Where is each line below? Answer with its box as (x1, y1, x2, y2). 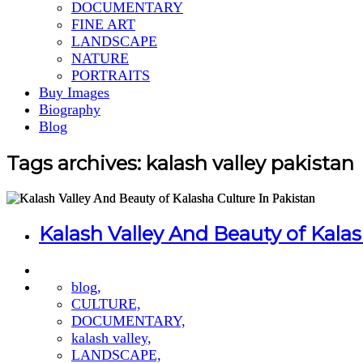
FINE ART (71, 16, 135, 32)
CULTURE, (71, 295, 141, 312)
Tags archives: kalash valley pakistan (6, 151, 354, 175)
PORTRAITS (71, 67, 150, 83)
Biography (39, 101, 100, 117)
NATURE (71, 50, 129, 66)
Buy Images (39, 84, 109, 100)
